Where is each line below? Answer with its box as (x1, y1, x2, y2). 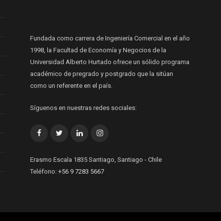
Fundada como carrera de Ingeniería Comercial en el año (30, 34, 190, 42)
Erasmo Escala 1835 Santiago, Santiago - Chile (30, 155, 162, 163)
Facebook (40, 128, 71, 136)
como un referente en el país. (30, 81, 112, 89)
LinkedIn (82, 128, 110, 136)
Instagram (102, 128, 133, 136)
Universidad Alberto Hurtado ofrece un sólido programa (30, 58, 189, 66)
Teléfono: (30, 167, 58, 175)
